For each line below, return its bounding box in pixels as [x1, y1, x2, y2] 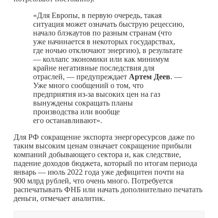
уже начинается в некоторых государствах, [33, 37, 175, 46]
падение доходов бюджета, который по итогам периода [14, 159, 197, 168]
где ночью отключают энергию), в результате [33, 46, 182, 55]
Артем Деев [129, 73, 170, 81]
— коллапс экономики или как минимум [33, 55, 169, 64]
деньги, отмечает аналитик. [14, 194, 105, 203]
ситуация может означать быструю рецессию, [33, 20, 184, 29]
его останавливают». [33, 116, 102, 125]
